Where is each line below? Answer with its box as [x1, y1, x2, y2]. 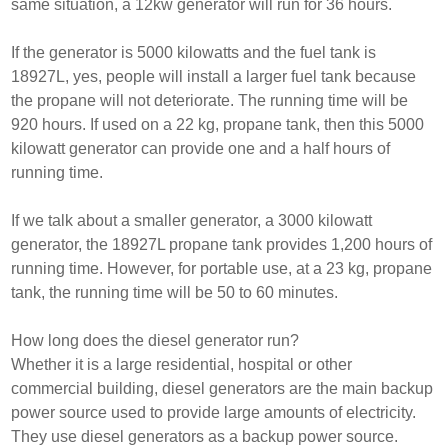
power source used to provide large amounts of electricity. [11, 403, 417, 421]
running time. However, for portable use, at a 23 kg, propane [11, 259, 433, 277]
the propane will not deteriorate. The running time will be [11, 91, 409, 109]
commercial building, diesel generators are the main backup [11, 379, 434, 397]
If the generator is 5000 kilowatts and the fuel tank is [11, 43, 377, 61]
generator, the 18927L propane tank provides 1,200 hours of [11, 235, 433, 253]
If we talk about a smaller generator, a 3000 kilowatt [11, 211, 373, 229]
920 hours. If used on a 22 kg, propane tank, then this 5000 [11, 115, 425, 133]
